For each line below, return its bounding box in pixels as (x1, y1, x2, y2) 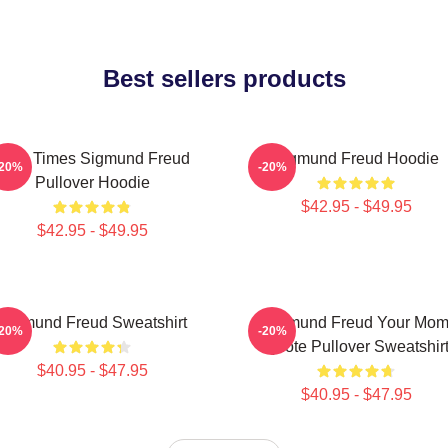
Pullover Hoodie (34, 174, 150, 191)
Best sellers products (102, 65, 346, 92)
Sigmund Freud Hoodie (273, 150, 439, 167)
